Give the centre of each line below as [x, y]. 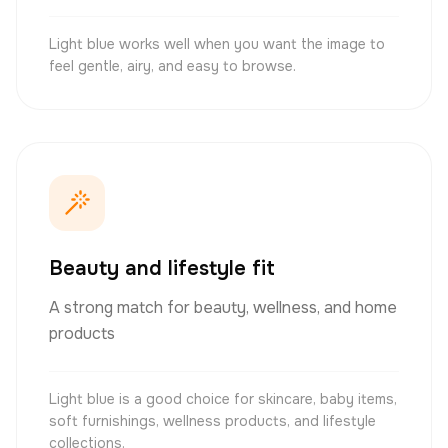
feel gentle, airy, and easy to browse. [172, 66]
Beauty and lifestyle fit [162, 268]
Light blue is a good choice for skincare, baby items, [223, 399]
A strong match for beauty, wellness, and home [223, 307]
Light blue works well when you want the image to [217, 44]
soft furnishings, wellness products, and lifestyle [212, 421]
